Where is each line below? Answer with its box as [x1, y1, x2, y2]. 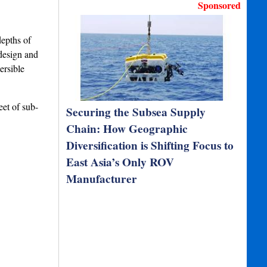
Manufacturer [66, 170, 138, 187]
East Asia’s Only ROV [66, 154, 175, 170]
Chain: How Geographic [66, 120, 188, 137]
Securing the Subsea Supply [66, 104, 206, 120]
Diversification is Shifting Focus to [66, 137, 234, 154]
